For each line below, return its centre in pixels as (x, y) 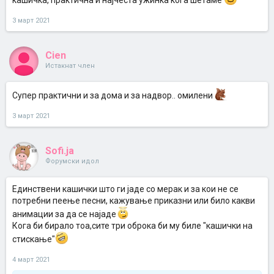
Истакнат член (70, 66)
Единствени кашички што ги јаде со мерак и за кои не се (125, 189)
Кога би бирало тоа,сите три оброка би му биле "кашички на (132, 226)
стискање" (34, 239)
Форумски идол (72, 161)
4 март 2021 (31, 260)
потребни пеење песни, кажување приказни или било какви (134, 201)
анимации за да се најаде (64, 214)
